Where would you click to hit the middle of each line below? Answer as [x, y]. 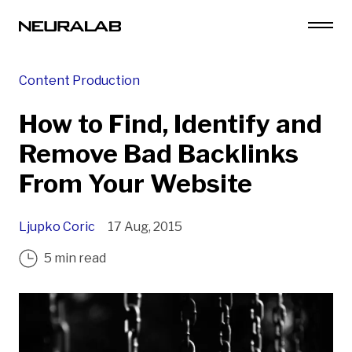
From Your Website [136, 183]
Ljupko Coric [57, 227]
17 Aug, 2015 [145, 227]
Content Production [79, 81]
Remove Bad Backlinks [159, 154]
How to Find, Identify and [170, 124]
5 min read [75, 258]
